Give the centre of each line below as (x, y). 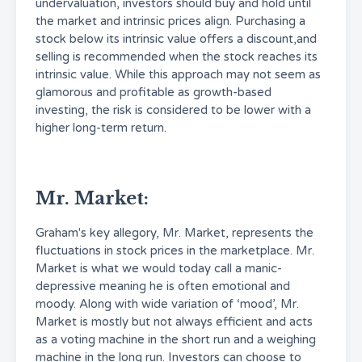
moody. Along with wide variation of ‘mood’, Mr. (167, 304)
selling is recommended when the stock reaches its (177, 57)
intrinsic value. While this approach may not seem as (178, 74)
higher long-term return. (101, 128)
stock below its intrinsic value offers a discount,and (176, 39)
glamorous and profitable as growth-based (154, 92)
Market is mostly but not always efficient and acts (174, 322)
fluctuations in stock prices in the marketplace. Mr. (175, 250)
